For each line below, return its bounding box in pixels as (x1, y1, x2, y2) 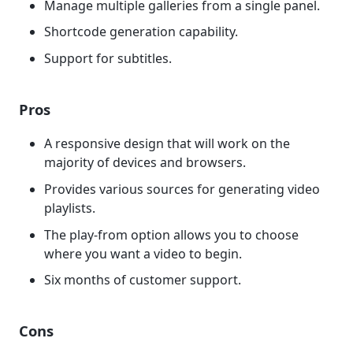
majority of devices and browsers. (44, 154, 246, 172)
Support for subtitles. (44, 50, 172, 67)
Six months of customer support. (44, 271, 241, 289)
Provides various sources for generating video (44, 180, 320, 198)
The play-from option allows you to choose (44, 225, 299, 243)
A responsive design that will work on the (44, 135, 290, 153)
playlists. (44, 199, 95, 217)
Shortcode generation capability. (44, 23, 238, 41)
